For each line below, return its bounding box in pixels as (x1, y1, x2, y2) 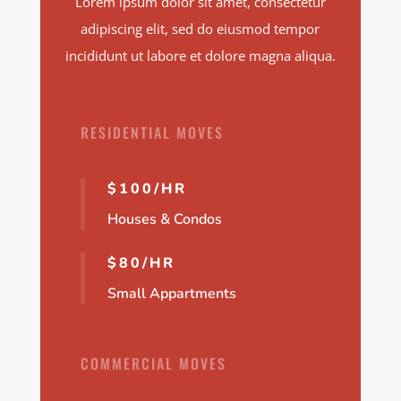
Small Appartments (107, 283, 236, 303)
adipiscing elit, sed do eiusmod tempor (81, 19, 320, 38)
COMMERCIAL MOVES (80, 352, 226, 374)
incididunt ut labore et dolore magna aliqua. (64, 46, 336, 64)
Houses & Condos (107, 209, 222, 229)
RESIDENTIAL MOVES (80, 121, 224, 143)
